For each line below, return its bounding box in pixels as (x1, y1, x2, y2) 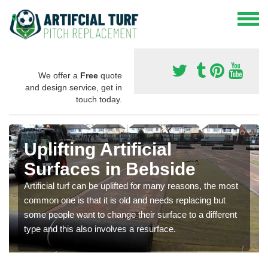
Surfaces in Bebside (24, 159, 196, 179)
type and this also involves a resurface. (24, 223, 176, 234)
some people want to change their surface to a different (24, 209, 237, 220)
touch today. (76, 94, 122, 104)
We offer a (38, 70, 80, 80)
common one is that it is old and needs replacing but (24, 194, 226, 205)
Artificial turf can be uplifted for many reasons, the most (24, 180, 238, 191)
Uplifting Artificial (24, 139, 172, 159)
